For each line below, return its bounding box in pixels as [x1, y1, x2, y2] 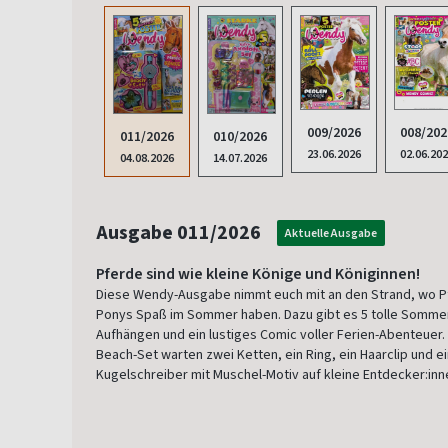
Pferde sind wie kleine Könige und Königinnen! [96, 262, 420, 284]
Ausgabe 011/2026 [96, 218, 261, 246]
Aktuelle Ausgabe [285, 224, 377, 241]
